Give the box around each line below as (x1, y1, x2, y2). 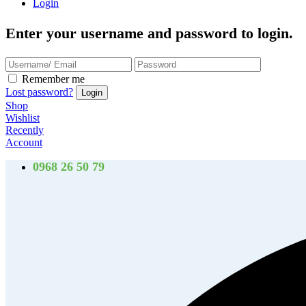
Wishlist (5, 112, 40, 124)
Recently (5, 124, 44, 136)
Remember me (22, 73, 85, 85)
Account (5, 137, 42, 148)
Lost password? (5, 86, 73, 98)
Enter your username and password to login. (5, 25, 293, 42)
